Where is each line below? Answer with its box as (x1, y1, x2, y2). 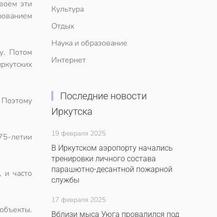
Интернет (51, 55, 86, 65)
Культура (51, 4, 84, 15)
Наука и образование (51, 38, 127, 48)
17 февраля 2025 (51, 195, 106, 204)
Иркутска (51, 106, 93, 117)
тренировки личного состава (51, 154, 156, 163)
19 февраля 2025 (51, 129, 106, 138)
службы (51, 175, 79, 185)
